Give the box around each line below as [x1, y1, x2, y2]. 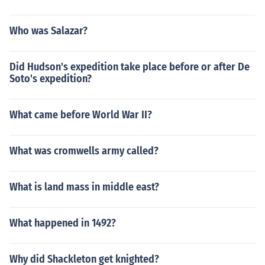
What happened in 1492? [9, 216, 116, 230]
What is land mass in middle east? [9, 180, 159, 193]
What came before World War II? [9, 108, 152, 121]
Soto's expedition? [9, 72, 92, 85]
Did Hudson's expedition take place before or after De [9, 60, 250, 73]
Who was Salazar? [9, 24, 88, 37]
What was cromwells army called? [9, 144, 159, 157]
